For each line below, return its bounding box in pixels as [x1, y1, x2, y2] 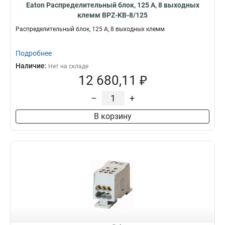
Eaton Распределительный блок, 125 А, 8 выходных [26, 1, 199, 9]
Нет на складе [48, 63, 88, 70]
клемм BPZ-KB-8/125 [77, 11, 148, 19]
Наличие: [16, 62, 48, 70]
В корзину [93, 111, 132, 121]
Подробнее [16, 49, 52, 57]
